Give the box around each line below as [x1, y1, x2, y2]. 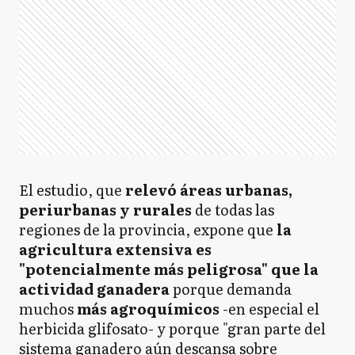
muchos [19, 298, 77, 319]
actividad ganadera [19, 278, 170, 300]
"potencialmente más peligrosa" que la [19, 258, 319, 280]
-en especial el [219, 298, 319, 319]
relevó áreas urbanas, [125, 179, 292, 200]
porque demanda [170, 278, 292, 300]
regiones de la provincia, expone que [19, 219, 273, 240]
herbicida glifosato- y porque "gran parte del [19, 318, 326, 339]
